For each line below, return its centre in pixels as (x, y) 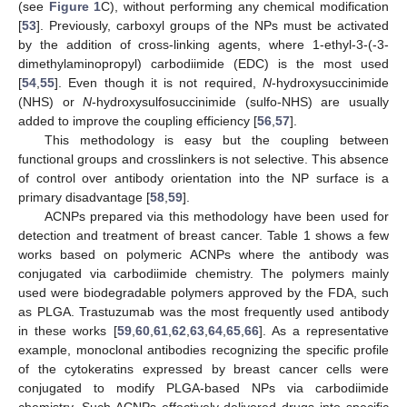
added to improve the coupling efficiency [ (138, 121)
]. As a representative (323, 331)
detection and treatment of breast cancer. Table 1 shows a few (203, 236)
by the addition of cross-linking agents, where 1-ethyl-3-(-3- (203, 45)
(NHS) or (51, 102)
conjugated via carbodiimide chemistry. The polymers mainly (203, 274)
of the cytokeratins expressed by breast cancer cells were (203, 369)
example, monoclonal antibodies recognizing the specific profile (203, 350)
